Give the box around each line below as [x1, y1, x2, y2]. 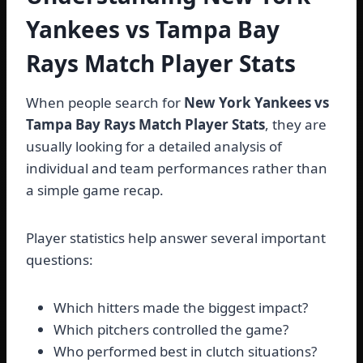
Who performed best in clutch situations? [53, 342, 317, 361]
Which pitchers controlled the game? [53, 320, 288, 340]
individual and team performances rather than [26, 159, 327, 178]
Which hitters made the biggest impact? [53, 298, 308, 318]
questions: [26, 250, 93, 270]
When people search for [26, 93, 184, 113]
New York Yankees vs [184, 93, 329, 113]
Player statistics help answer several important [26, 228, 326, 248]
